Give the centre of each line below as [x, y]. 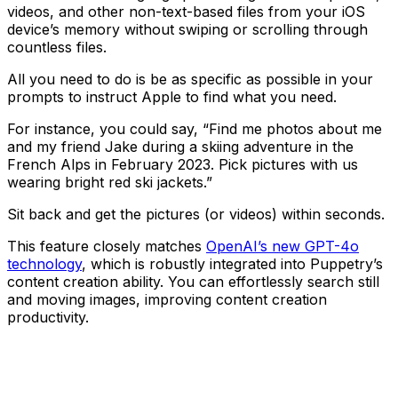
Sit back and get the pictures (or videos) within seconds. [198, 214]
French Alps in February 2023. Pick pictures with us [183, 164]
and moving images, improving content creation [167, 299]
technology [44, 263]
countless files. [57, 47]
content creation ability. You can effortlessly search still [193, 281]
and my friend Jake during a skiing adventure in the [180, 146]
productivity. [48, 317]
